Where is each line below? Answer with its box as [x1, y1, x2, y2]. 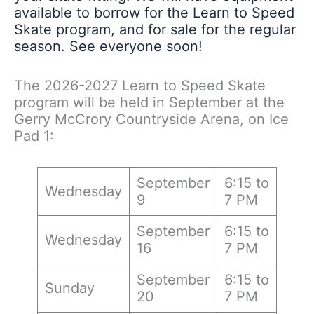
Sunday [44, 279, 95, 296]
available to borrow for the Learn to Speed [14, 4, 294, 21]
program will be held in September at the [14, 93, 285, 111]
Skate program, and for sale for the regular [14, 20, 296, 38]
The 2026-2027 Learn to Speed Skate [14, 76, 266, 94]
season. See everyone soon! [14, 37, 203, 55]
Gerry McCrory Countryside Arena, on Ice [14, 110, 289, 128]
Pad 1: [14, 127, 54, 144]
